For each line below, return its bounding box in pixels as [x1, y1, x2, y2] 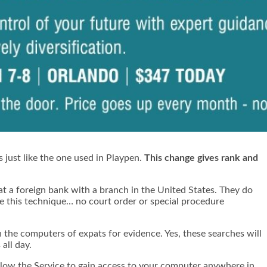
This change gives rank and [144, 153, 258, 163]
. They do [215, 185, 253, 195]
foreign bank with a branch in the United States [16, 185, 215, 195]
